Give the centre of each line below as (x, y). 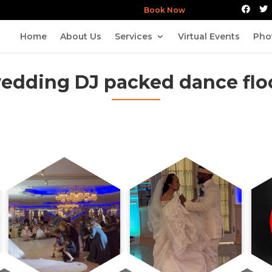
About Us (81, 36)
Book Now (175, 10)
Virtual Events (209, 36)
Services (134, 36)
